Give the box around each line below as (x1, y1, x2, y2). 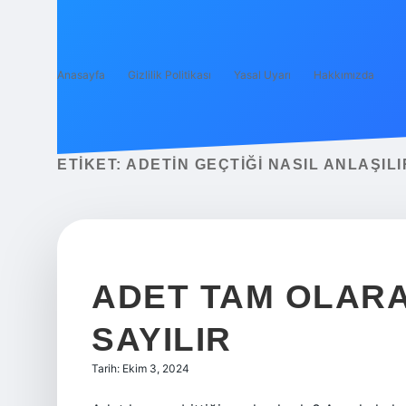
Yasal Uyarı (234, 68, 291, 82)
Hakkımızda (314, 68, 374, 82)
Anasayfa (57, 68, 105, 82)
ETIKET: (57, 157, 126, 172)
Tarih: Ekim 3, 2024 (92, 362, 189, 375)
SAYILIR (92, 321, 232, 358)
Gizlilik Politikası (128, 68, 211, 82)
